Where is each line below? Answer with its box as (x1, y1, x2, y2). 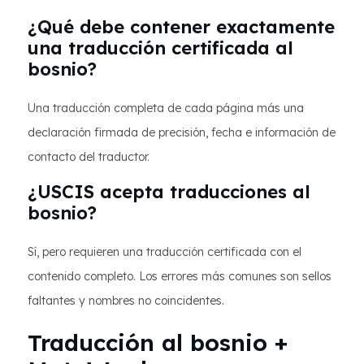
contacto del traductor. (28, 149, 149, 164)
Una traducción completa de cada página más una (28, 101, 304, 115)
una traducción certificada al (28, 37, 293, 59)
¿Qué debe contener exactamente (28, 15, 335, 38)
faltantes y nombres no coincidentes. (28, 293, 224, 308)
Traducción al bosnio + (28, 328, 288, 357)
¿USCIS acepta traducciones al (28, 180, 310, 203)
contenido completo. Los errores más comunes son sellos (28, 269, 331, 284)
